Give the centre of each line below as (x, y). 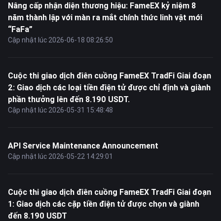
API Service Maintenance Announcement (83, 146)
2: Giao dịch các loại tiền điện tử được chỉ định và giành (109, 87)
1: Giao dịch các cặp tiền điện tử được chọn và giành (104, 204)
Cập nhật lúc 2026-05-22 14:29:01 (60, 156)
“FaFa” (20, 29)
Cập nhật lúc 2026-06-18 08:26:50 (60, 40)
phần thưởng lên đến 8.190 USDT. (69, 99)
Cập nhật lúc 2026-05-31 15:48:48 (60, 110)
